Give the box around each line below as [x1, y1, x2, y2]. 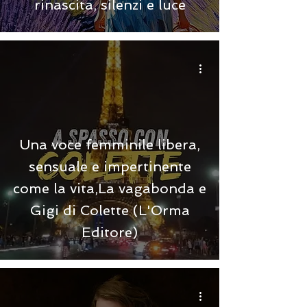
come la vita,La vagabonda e [13, 180, 206, 197]
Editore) [82, 224, 138, 241]
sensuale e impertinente [28, 158, 191, 175]
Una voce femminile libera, [19, 136, 200, 153]
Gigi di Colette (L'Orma [29, 202, 190, 219]
